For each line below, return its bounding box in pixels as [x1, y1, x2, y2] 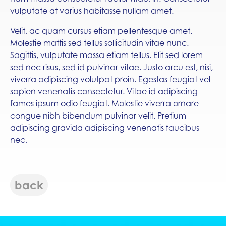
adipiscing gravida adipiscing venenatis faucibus [10, 122, 199, 133]
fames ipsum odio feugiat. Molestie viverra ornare [10, 98, 199, 108]
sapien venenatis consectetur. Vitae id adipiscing [10, 86, 198, 96]
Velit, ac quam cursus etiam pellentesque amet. [10, 25, 192, 36]
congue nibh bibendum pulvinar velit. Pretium [10, 110, 186, 121]
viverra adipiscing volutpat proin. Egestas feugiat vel [10, 74, 210, 84]
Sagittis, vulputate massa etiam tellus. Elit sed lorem [10, 49, 203, 60]
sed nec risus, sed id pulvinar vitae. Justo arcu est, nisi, [10, 62, 213, 72]
